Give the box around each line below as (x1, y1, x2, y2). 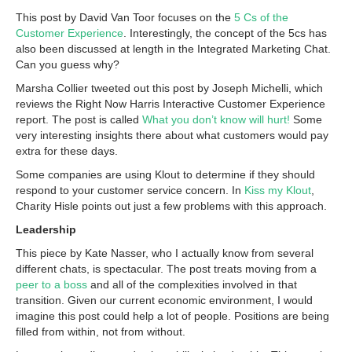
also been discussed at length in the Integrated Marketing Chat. (16, 42, 331, 56)
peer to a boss (16, 278, 87, 291)
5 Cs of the (234, 11, 288, 24)
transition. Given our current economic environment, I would (16, 294, 313, 307)
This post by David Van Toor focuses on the (16, 11, 234, 24)
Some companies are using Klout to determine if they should (16, 168, 315, 181)
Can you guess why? (16, 58, 119, 71)
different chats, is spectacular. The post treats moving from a (16, 262, 317, 276)
